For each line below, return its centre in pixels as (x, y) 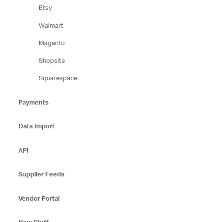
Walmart (51, 25)
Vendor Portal (39, 198)
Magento (52, 43)
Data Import (36, 126)
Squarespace (58, 78)
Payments (33, 102)
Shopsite (52, 60)
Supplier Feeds (41, 174)
